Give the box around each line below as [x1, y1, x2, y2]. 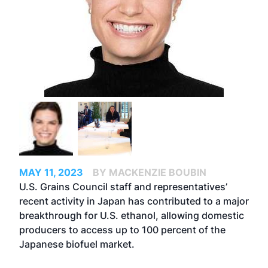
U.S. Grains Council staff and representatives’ [19, 181, 227, 193]
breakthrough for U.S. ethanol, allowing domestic [19, 209, 244, 221]
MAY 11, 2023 [19, 166, 83, 178]
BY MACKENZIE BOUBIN [93, 166, 206, 178]
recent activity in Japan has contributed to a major [19, 195, 249, 207]
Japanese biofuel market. [19, 238, 135, 250]
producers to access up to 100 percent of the [19, 224, 226, 236]
